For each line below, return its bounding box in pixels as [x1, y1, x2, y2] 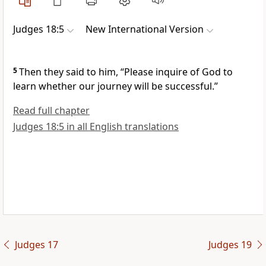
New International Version [85, 23, 204, 36]
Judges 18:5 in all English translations [13, 120, 179, 134]
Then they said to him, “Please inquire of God [19, 65, 221, 79]
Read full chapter [13, 104, 90, 118]
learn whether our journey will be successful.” [13, 80, 218, 93]
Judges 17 [14, 238, 58, 252]
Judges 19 [208, 238, 252, 252]
